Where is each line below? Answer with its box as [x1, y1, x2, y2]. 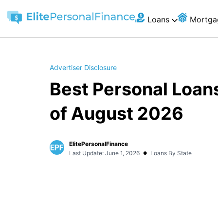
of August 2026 [50, 103, 183, 124]
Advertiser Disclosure [50, 63, 117, 72]
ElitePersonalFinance [69, 140, 128, 147]
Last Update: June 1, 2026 [69, 149, 140, 157]
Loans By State [150, 149, 192, 157]
